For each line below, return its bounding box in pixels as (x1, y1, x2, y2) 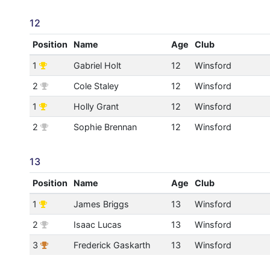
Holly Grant (73, 101, 119, 112)
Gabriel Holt (73, 60, 121, 71)
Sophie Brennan (73, 122, 137, 133)
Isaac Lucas (73, 219, 122, 230)
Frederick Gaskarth (73, 240, 151, 251)
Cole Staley (73, 81, 119, 92)
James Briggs (73, 199, 129, 210)
